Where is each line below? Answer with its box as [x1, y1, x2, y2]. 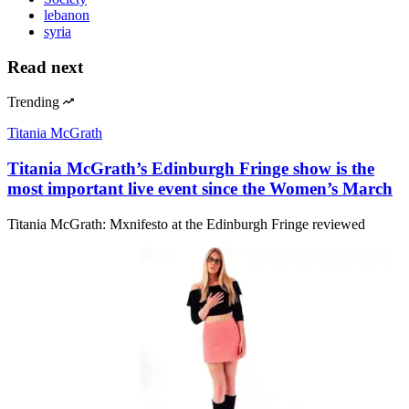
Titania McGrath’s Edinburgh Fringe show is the [7, 159, 374, 179]
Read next [7, 57, 83, 77]
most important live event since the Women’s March [7, 179, 393, 199]
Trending [7, 94, 59, 110]
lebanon [44, 6, 89, 23]
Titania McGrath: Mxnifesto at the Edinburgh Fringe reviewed [7, 215, 365, 232]
